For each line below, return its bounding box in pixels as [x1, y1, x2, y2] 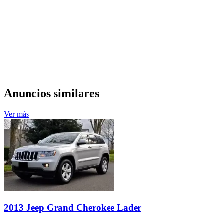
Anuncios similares [4, 87, 99, 100]
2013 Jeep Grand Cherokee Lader [4, 202, 141, 213]
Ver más [4, 110, 29, 119]
